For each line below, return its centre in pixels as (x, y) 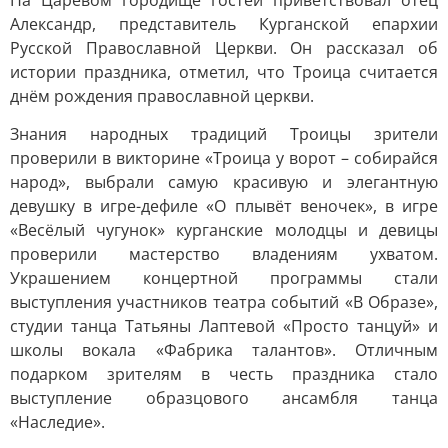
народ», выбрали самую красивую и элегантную (224, 182)
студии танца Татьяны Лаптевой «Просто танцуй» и (224, 326)
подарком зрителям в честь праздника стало (224, 374)
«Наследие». (57, 422)
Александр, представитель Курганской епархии (224, 24)
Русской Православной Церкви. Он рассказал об (224, 48)
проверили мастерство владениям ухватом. (224, 254)
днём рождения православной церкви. (162, 96)
